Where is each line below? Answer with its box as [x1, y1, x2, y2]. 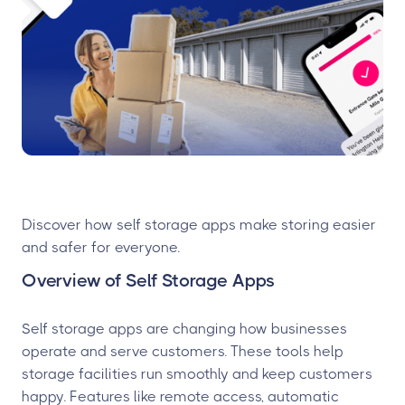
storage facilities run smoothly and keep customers [22, 365, 372, 382]
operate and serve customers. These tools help [22, 343, 344, 360]
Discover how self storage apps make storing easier [22, 216, 376, 233]
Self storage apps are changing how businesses [22, 320, 347, 337]
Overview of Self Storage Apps [22, 270, 276, 291]
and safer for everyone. [22, 239, 180, 256]
